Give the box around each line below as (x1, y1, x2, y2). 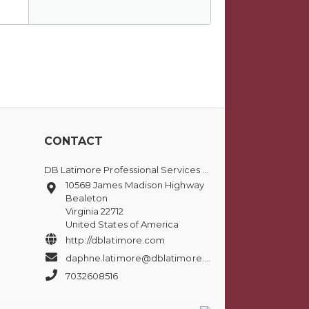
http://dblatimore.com (65, 235, 166, 246)
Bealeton (65, 192, 108, 204)
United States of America (65, 219, 179, 230)
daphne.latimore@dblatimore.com (65, 252, 204, 264)
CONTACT (43, 134, 103, 148)
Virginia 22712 (65, 206, 123, 217)
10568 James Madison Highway (65, 179, 204, 191)
